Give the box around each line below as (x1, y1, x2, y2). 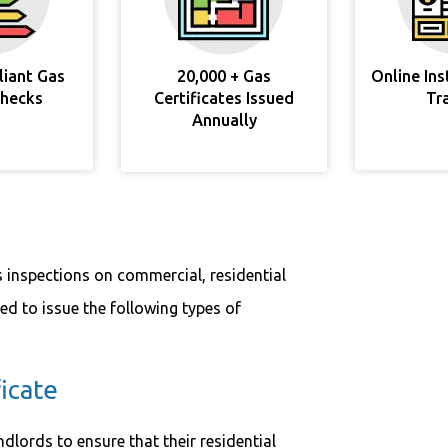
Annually (191, 111, 257, 129)
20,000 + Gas (177, 67, 271, 85)
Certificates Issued (154, 89, 294, 107)
